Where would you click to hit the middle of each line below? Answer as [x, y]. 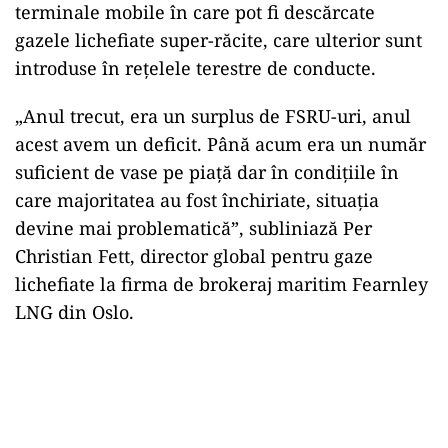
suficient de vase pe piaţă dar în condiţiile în [207, 171]
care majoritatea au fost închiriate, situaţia [197, 199]
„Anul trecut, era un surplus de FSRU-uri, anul [213, 115]
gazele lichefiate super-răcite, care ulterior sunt [218, 39]
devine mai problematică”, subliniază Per [193, 227]
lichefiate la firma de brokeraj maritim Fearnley [221, 283]
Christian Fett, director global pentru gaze [194, 255]
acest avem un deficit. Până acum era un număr [220, 143]
